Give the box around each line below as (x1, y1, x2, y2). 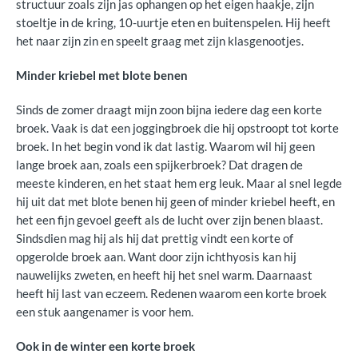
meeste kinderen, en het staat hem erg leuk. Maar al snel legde (16, 176, 342, 190)
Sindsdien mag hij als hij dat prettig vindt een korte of (16, 231, 293, 245)
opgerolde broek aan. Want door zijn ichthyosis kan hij (16, 249, 296, 264)
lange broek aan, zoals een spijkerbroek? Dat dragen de (16, 157, 303, 172)
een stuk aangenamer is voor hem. (16, 304, 193, 319)
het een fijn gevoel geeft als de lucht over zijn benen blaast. (16, 213, 323, 227)
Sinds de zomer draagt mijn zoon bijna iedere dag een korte (16, 102, 322, 117)
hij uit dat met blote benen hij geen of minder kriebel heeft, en (16, 194, 335, 209)
